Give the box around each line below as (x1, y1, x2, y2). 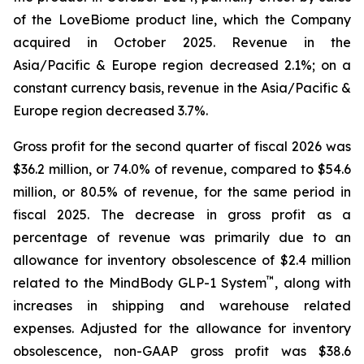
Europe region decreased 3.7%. (13, 102, 208, 119)
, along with (275, 274, 352, 291)
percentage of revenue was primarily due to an (13, 228, 351, 245)
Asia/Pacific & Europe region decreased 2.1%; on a (13, 56, 351, 73)
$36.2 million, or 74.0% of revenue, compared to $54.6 (13, 160, 351, 177)
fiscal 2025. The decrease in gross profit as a (13, 206, 351, 223)
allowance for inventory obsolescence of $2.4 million (13, 251, 351, 268)
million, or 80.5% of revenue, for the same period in (13, 183, 351, 200)
